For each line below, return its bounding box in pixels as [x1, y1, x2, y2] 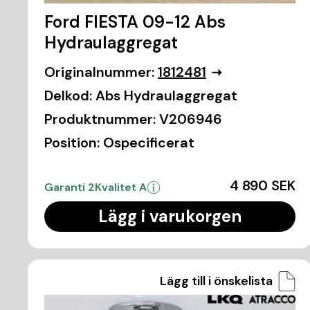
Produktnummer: [44, 110, 156, 129]
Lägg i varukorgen [98, 206, 241, 228]
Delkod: [44, 86, 92, 105]
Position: [44, 134, 100, 152]
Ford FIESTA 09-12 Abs [44, 11, 226, 33]
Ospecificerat [103, 134, 194, 152]
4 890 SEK [229, 176, 295, 195]
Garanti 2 [44, 180, 95, 195]
